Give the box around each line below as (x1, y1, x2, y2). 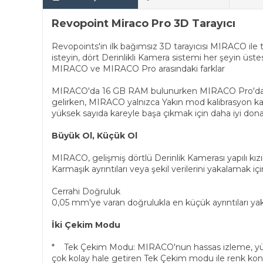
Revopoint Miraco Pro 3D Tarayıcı (52, 17, 235, 30)
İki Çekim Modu (52, 220, 120, 230)
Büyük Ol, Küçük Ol (52, 130, 137, 141)
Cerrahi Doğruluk (52, 186, 120, 197)
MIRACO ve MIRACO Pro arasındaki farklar (52, 63, 225, 74)
